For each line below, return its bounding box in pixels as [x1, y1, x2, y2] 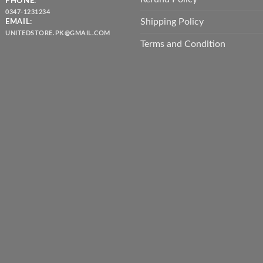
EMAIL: [5, 18, 32, 25]
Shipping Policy [140, 17, 204, 27]
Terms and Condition [140, 39, 225, 49]
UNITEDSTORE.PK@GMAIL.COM [5, 30, 111, 37]
